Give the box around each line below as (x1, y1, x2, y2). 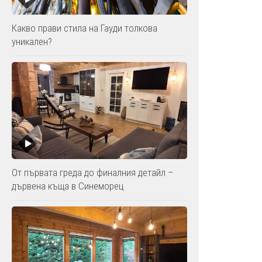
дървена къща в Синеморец (12, 180, 124, 192)
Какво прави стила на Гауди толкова (12, 22, 157, 34)
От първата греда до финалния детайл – (12, 166, 174, 178)
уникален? (12, 35, 52, 47)
